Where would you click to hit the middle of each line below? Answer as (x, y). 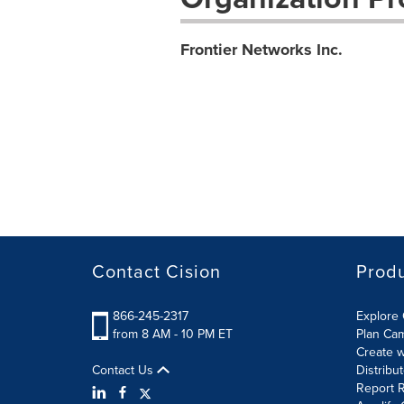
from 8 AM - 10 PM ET (173, 334)
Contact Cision (156, 271)
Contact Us (124, 370)
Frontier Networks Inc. (261, 50)
